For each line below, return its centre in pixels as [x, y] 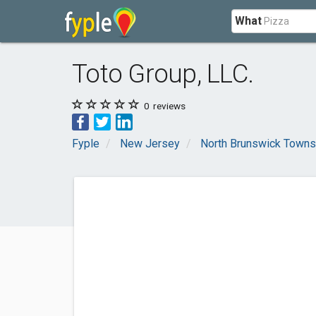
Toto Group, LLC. [163, 74]
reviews [168, 106]
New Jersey [150, 144]
